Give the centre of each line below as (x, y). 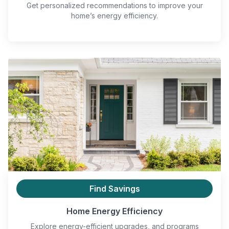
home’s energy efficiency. (114, 16)
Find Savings (114, 189)
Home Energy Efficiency (114, 211)
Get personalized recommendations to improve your (114, 6)
